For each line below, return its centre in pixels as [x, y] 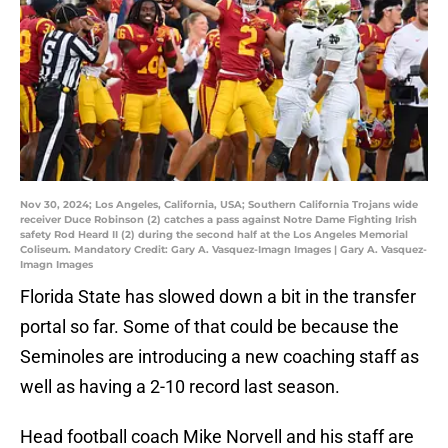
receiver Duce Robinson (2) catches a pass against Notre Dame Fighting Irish [218, 220]
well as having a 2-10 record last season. [180, 387]
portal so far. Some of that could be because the [209, 327]
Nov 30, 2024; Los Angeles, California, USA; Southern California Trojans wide [219, 205]
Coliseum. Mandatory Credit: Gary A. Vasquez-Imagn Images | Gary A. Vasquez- [223, 250]
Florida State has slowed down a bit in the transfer [218, 297]
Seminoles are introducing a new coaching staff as [219, 357]
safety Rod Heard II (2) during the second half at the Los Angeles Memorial [214, 235]
